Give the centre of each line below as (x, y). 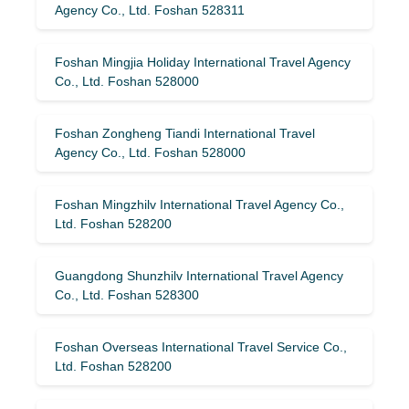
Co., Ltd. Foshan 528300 (127, 294)
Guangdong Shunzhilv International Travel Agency (199, 275)
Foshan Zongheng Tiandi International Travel (185, 133)
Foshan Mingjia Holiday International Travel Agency (203, 62)
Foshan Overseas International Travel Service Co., (201, 346)
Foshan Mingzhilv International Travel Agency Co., (199, 204)
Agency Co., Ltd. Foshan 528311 (150, 10)
